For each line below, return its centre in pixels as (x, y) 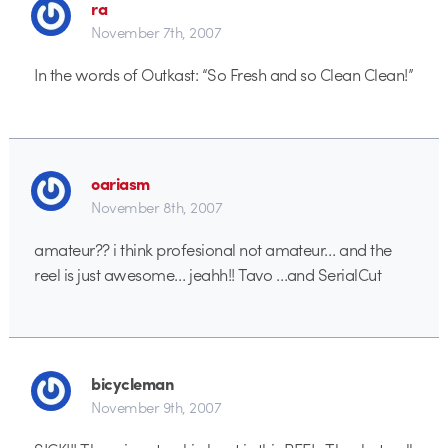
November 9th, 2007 (156, 406)
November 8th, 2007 (157, 206)
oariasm (120, 182)
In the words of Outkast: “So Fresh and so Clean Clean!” (224, 74)
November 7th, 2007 (156, 31)
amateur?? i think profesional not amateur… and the (213, 249)
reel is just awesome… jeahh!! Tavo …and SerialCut (208, 274)
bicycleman (133, 382)
